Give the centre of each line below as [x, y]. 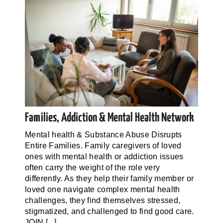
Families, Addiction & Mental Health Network [109, 118]
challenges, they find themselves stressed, [103, 200]
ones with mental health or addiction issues [104, 156]
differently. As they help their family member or [109, 178]
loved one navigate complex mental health [102, 189]
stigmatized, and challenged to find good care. [109, 211]
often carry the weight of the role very [92, 167]
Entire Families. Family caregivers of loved [103, 145]
